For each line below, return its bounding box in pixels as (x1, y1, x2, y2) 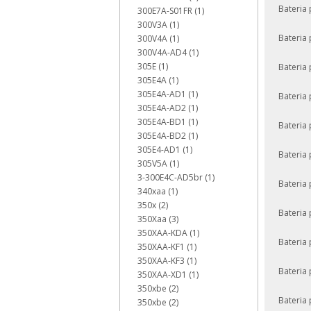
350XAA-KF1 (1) (137, 241, 196, 253)
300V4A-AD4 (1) (137, 47, 199, 58)
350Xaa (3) (137, 213, 178, 225)
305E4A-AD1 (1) (137, 88, 198, 100)
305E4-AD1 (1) (137, 144, 192, 155)
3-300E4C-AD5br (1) (137, 171, 215, 183)
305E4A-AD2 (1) (137, 102, 198, 114)
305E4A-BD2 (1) (137, 130, 198, 142)
